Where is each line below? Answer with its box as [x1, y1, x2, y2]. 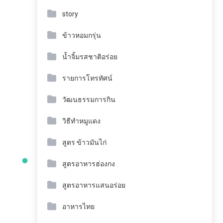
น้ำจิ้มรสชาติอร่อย [62, 53, 117, 61]
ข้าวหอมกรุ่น [62, 31, 101, 39]
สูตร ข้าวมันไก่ [62, 138, 107, 146]
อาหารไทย [62, 203, 95, 211]
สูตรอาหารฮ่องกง [62, 160, 115, 168]
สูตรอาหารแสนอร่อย [62, 181, 125, 189]
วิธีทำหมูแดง [62, 117, 101, 125]
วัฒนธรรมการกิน [62, 96, 115, 104]
